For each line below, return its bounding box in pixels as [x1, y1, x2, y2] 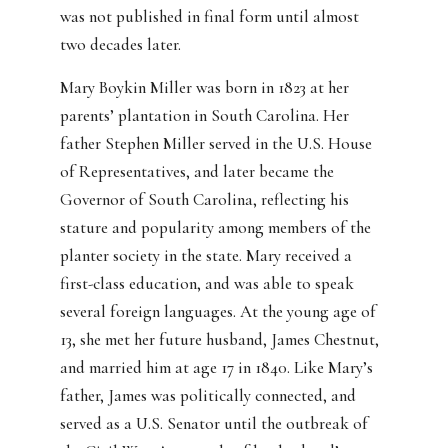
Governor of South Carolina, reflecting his [60, 189, 349, 211]
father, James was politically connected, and [60, 385, 356, 407]
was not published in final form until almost [60, 6, 359, 28]
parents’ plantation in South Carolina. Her [60, 105, 349, 127]
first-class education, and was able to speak [60, 273, 354, 295]
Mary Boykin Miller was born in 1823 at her [60, 77, 349, 99]
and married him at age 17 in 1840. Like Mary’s [60, 357, 373, 379]
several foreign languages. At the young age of [60, 301, 376, 323]
